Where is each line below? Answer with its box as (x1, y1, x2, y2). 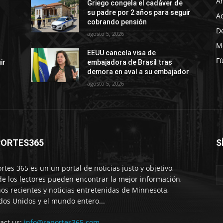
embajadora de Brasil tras (87, 58, 173, 66)
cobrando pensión (87, 17, 147, 26)
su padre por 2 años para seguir (87, 8, 191, 16)
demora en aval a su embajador (87, 67, 190, 76)
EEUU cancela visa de (87, 48, 156, 57)
